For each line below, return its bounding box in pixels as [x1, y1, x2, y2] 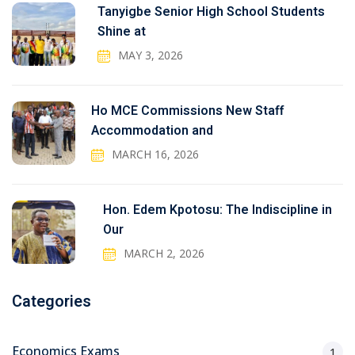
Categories [12, 290, 91, 314]
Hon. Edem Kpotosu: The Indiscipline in [102, 200, 332, 220]
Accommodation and [91, 121, 213, 141]
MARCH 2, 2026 [123, 246, 204, 261]
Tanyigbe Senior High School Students [97, 2, 326, 22]
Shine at [97, 22, 147, 42]
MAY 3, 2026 [118, 48, 184, 63]
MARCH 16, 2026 [112, 147, 199, 162]
